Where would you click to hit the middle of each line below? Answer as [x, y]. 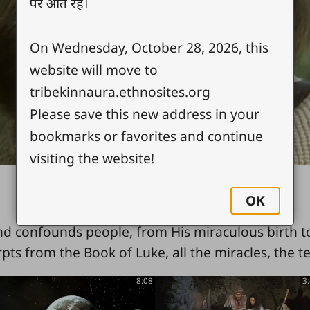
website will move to [94, 69]
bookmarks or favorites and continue [147, 136]
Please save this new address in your [145, 113]
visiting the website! [92, 158]
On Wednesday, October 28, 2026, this [149, 47]
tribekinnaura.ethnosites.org [120, 91]
